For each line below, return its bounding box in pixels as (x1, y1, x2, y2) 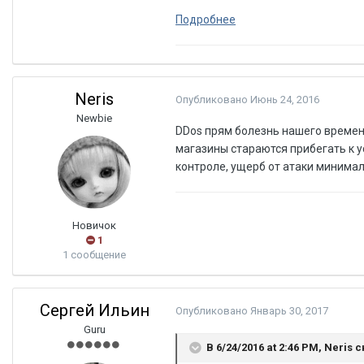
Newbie (76, 111, 112, 124)
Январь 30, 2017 (250, 304, 328, 317)
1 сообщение (63, 248, 126, 261)
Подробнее (175, 12, 236, 26)
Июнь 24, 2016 (250, 93, 319, 106)
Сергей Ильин (39, 300, 149, 320)
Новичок (72, 219, 116, 232)
